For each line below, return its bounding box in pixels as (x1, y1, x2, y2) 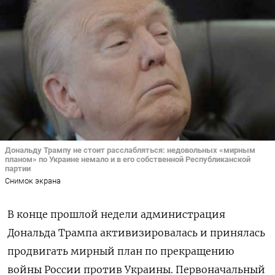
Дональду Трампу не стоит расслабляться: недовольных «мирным (5, 145, 255, 155)
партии (5, 163, 31, 173)
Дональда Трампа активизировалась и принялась (7, 227, 265, 239)
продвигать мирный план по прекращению (7, 245, 234, 258)
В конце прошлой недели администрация (7, 208, 225, 221)
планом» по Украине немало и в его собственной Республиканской (5, 154, 250, 164)
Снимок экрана (5, 176, 61, 186)
